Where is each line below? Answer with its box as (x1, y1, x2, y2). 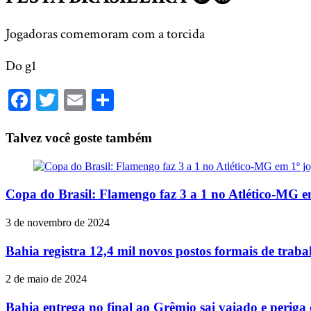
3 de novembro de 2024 (6, 216, 110, 228)
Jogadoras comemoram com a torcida (6, 24, 205, 43)
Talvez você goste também (6, 130, 152, 145)
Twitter (58, 85, 125, 114)
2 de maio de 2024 (6, 273, 87, 285)
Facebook (31, 85, 114, 114)
